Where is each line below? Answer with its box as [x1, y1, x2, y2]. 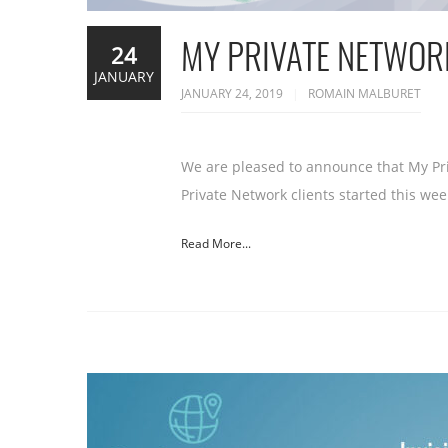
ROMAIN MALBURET [308, 85, 421, 102]
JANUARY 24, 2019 [181, 85, 286, 102]
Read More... [181, 235, 251, 252]
